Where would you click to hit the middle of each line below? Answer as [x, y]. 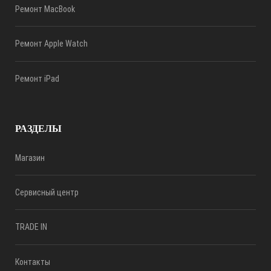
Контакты [33, 262]
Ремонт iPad [37, 78]
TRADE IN [31, 227]
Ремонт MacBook [45, 9]
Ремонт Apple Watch [51, 44]
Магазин [30, 158]
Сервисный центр [47, 193]
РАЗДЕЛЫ [38, 128]
